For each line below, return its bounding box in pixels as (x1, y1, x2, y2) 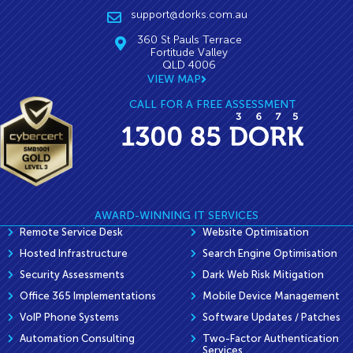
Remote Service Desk (20, 225, 123, 238)
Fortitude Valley (150, 46, 229, 58)
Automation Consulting (20, 332, 135, 344)
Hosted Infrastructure (20, 247, 128, 259)
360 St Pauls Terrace (136, 33, 242, 46)
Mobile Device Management (202, 289, 340, 302)
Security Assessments (20, 268, 124, 281)
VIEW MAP (147, 72, 201, 85)
